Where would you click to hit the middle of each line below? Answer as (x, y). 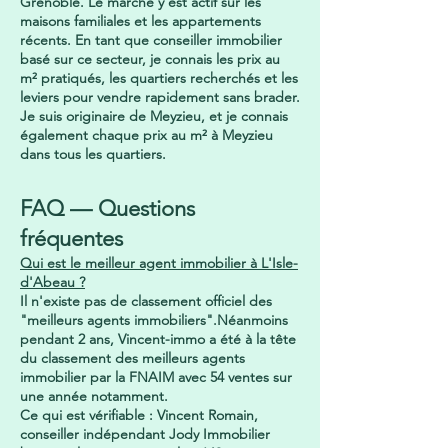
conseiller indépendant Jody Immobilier (145, 434)
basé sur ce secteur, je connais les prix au (150, 59)
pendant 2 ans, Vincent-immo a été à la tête (158, 339)
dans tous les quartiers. (95, 154)
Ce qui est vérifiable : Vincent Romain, (139, 415)
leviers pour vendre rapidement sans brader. (160, 97)
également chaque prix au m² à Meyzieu (146, 135)
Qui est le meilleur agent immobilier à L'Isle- (159, 263)
